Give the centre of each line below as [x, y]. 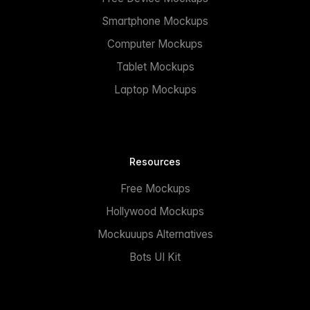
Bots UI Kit [155, 257]
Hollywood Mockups [155, 211]
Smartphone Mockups [155, 21]
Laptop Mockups [155, 89]
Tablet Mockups [155, 66]
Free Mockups [155, 188]
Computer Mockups [155, 44]
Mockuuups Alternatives [155, 234]
